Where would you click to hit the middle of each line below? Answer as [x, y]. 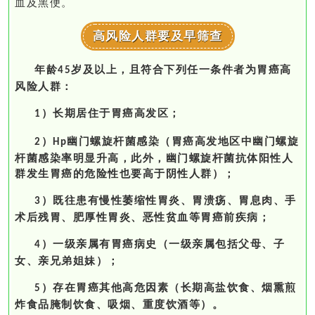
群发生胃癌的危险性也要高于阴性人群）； [125, 173]
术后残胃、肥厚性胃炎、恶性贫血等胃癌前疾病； [142, 217]
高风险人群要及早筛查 [157, 36]
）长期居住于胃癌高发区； [111, 113]
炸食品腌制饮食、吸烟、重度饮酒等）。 [119, 304]
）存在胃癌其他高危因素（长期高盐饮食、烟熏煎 [169, 287]
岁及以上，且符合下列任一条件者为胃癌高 [181, 69]
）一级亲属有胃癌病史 [99, 244]
